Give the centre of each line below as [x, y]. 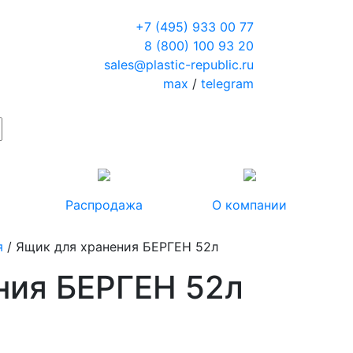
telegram [227, 84]
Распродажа [104, 205]
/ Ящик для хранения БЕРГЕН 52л [111, 246]
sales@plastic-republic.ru [178, 65]
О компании [249, 205]
